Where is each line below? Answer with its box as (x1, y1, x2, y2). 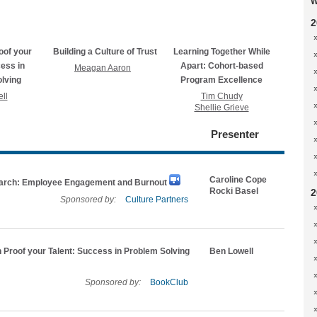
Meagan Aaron (74, 63, 131, 73)
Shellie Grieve (194, 103, 249, 113)
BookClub (150, 277, 188, 287)
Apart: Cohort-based (180, 61, 263, 71)
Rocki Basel (209, 186, 258, 196)
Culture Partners (125, 195, 188, 204)
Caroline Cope (209, 175, 267, 185)
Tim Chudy (200, 91, 243, 101)
